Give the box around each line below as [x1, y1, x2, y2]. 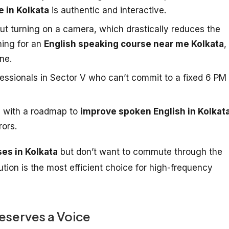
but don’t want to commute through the [58, 147, 222, 157]
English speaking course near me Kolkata [44, 39, 224, 49]
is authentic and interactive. [49, 5, 166, 15]
